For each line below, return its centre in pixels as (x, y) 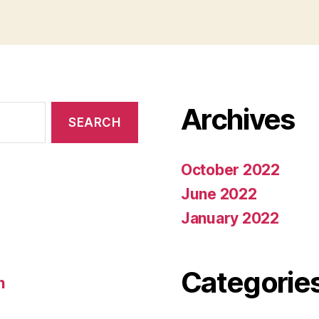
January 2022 (230, 218)
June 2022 (219, 194)
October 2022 (230, 170)
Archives (238, 119)
